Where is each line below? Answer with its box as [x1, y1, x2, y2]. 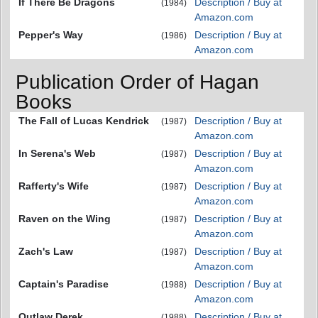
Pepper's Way [18, 28, 83, 40]
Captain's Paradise [18, 278, 109, 290]
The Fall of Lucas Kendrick [18, 115, 149, 127]
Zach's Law [18, 246, 73, 258]
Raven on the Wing [18, 213, 111, 225]
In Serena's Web [18, 148, 96, 160]
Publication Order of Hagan [16, 71, 259, 94]
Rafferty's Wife [18, 180, 89, 192]
